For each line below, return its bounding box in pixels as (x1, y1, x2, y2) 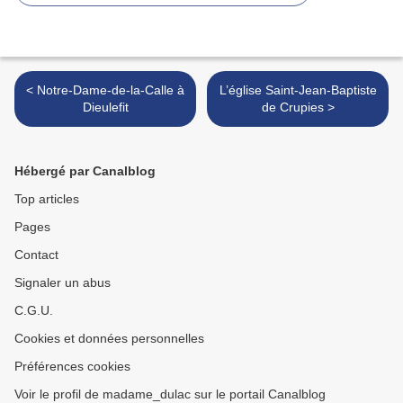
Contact (14, 247, 58, 263)
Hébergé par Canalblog (14, 164, 156, 179)
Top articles (14, 192, 79, 207)
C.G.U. (14, 303, 53, 318)
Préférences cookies (14, 359, 130, 374)
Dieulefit (82, 100, 129, 115)
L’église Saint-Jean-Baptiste (219, 83, 377, 98)
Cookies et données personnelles (14, 331, 204, 346)
